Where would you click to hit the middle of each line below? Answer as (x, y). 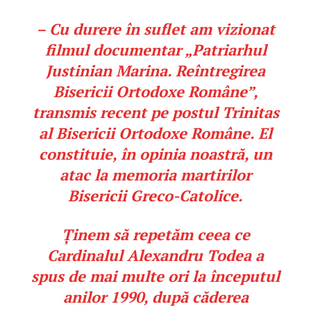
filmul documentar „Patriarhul (155, 50)
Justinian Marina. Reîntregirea (155, 71)
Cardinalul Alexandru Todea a (155, 255)
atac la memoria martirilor (155, 175)
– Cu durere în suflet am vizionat (155, 29)
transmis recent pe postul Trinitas (155, 112)
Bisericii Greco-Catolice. (155, 196)
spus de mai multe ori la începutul (155, 276)
